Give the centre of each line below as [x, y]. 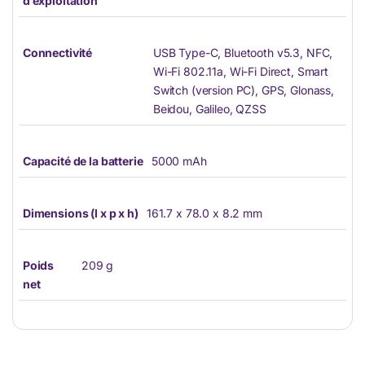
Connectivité [57, 53]
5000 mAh [179, 161]
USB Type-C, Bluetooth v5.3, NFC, [243, 53]
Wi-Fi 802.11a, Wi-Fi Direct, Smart [241, 72]
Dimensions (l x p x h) [80, 213]
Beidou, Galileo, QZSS [209, 109]
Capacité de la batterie [83, 161]
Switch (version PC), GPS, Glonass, [244, 90]
